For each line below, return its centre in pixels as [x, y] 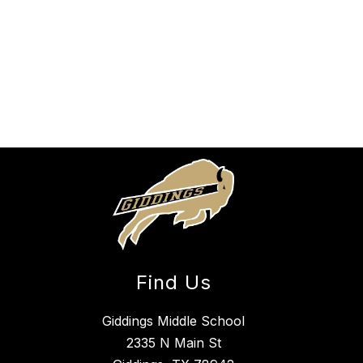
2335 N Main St [173, 342]
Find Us [173, 282]
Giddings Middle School [173, 320]
